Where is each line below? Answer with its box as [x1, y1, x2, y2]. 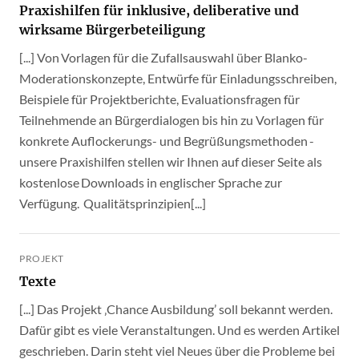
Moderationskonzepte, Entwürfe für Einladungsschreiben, [19, 71, 337, 86]
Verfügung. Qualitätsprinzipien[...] [19, 196, 206, 211]
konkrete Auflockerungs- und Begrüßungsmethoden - [19, 133, 314, 148]
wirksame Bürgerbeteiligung [19, 22, 205, 38]
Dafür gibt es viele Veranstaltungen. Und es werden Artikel [19, 322, 340, 337]
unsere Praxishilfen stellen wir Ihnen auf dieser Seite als [19, 154, 322, 169]
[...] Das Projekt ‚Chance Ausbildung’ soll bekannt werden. [19, 301, 333, 317]
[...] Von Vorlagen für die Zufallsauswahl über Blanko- [19, 50, 308, 65]
